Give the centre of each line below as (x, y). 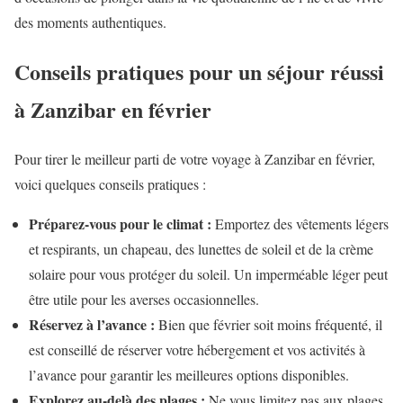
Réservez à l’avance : (92, 324)
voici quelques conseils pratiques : (110, 184)
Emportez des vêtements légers (300, 223)
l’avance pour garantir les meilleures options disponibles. (189, 374)
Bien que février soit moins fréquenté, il (269, 324)
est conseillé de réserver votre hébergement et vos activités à (197, 349)
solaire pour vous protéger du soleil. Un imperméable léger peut (208, 273)
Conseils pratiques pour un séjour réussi (199, 72)
